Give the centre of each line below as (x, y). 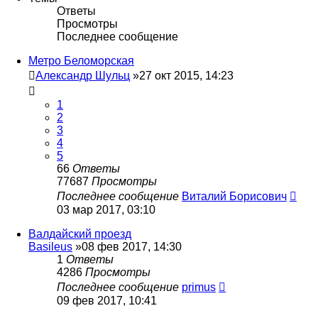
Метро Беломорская (81, 60)
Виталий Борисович (234, 196)
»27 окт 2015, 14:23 (182, 75)
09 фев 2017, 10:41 (107, 300)
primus (199, 287)
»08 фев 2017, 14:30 (127, 246)
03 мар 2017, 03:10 (106, 209)
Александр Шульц (83, 75)
